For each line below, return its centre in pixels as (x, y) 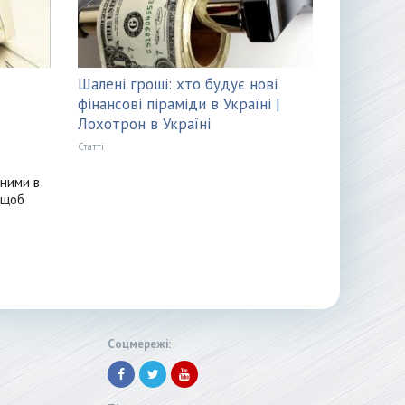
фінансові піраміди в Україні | (179, 104)
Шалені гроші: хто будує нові (177, 85)
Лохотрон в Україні (144, 124)
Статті (90, 147)
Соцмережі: (139, 344)
